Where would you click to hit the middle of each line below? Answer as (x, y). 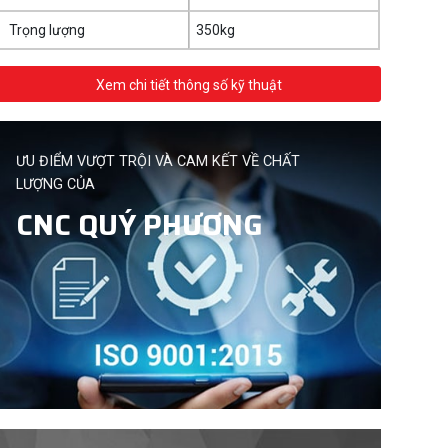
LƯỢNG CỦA (56, 185)
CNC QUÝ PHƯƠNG (140, 224)
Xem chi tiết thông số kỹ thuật (189, 84)
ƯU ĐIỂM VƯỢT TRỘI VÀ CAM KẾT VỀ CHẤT (158, 162)
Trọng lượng (47, 30)
